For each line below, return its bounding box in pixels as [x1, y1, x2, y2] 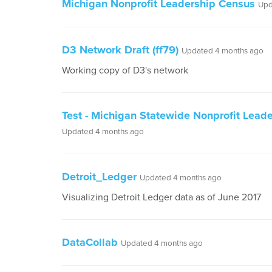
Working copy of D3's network [62, 64, 188, 76]
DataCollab [62, 236, 118, 249]
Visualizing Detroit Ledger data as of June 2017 [62, 191, 261, 203]
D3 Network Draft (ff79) [62, 43, 178, 56]
